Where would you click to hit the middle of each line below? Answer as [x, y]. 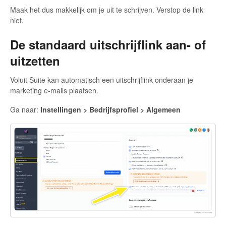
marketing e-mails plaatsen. [54, 90]
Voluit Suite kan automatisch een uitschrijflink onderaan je [102, 79]
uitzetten [35, 61]
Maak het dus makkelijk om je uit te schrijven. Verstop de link [107, 10]
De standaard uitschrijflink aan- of [108, 45]
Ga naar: [25, 109]
